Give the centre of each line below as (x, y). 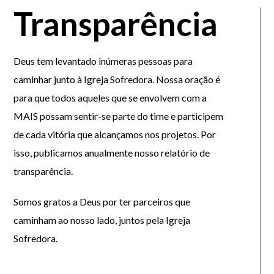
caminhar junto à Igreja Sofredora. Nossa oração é (117, 79)
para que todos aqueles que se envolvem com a (110, 98)
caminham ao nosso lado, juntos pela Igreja (102, 220)
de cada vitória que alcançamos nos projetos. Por (115, 134)
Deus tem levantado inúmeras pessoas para (103, 61)
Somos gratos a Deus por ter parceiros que (102, 202)
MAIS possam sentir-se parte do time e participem (119, 116)
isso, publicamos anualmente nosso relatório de (112, 153)
